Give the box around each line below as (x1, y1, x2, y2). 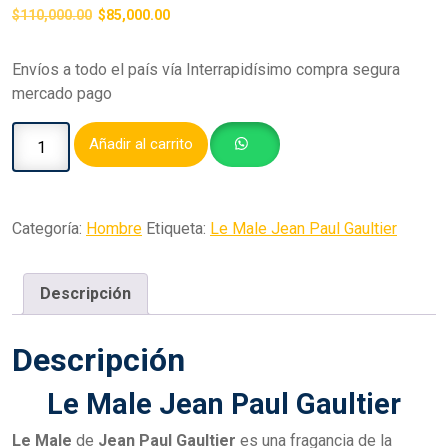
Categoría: (12, 219, 86, 238)
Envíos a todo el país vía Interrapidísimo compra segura (12, 60, 400, 79)
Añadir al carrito (89, 135, 194, 153)
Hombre (86, 219, 142, 238)
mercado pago (12, 84, 112, 103)
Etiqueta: (146, 219, 210, 238)
